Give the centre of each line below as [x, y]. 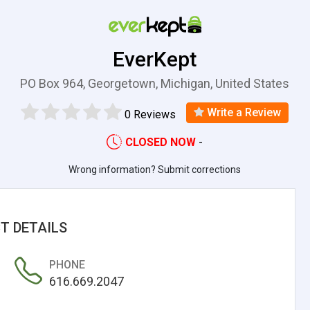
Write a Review [243, 112]
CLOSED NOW [161, 142]
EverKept [155, 59]
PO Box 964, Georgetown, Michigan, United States [155, 83]
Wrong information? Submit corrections [155, 169]
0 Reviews [151, 114]
